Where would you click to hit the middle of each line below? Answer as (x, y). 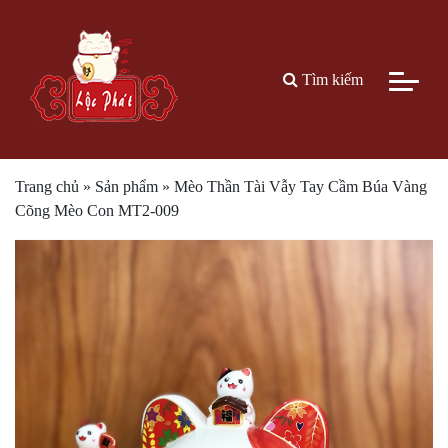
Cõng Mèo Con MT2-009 (97, 210)
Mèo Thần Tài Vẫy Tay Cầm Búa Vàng (300, 186)
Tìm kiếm (330, 79)
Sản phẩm (126, 186)
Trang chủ (47, 186)
